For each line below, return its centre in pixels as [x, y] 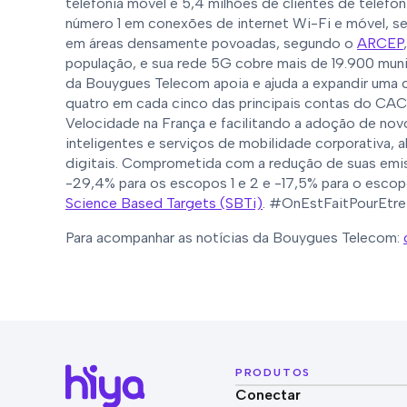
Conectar [268, 395]
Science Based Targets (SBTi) [164, 203]
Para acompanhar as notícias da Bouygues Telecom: [234, 238]
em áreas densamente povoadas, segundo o [211, 43]
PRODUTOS [273, 372]
